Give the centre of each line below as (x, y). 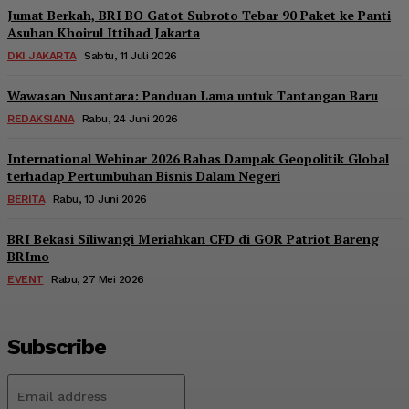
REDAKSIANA (41, 119)
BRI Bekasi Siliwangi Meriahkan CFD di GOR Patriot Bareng (193, 239)
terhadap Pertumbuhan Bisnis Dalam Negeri (144, 176)
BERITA (26, 199)
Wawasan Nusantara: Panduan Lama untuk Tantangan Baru (193, 96)
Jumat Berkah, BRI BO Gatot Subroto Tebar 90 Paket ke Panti (199, 16)
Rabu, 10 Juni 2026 (100, 199)
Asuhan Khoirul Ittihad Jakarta (104, 33)
